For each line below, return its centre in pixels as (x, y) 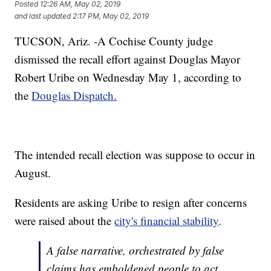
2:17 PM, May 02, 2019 (111, 16)
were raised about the (65, 221)
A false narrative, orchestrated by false (135, 250)
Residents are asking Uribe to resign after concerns (131, 203)
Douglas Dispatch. (74, 96)
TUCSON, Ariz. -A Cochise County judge (114, 41)
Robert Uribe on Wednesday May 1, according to (128, 77)
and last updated (43, 16)
